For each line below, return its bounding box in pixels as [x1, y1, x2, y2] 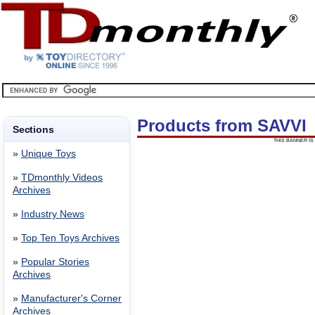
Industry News [21, 209, 84, 219]
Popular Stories [21, 257, 89, 267]
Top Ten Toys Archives [21, 233, 120, 243]
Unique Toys [21, 148, 76, 159]
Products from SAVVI [137, 116, 307, 135]
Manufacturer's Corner [21, 293, 122, 304]
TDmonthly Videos [21, 172, 103, 183]
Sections [13, 124, 54, 135]
